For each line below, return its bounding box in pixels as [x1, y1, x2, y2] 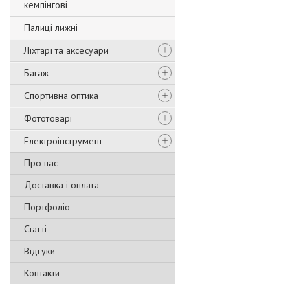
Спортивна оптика [24, 89, 98, 102]
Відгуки [24, 245, 55, 257]
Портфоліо [24, 201, 70, 213]
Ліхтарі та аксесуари [24, 44, 109, 56]
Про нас [24, 157, 58, 169]
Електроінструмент [24, 135, 102, 147]
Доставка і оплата [24, 179, 99, 191]
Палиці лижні [24, 21, 78, 34]
